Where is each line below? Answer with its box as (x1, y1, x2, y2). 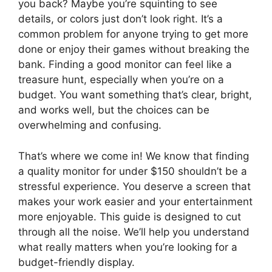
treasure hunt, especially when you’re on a (18, 73, 224, 86)
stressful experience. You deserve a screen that (18, 180, 251, 192)
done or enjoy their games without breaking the (18, 43, 250, 56)
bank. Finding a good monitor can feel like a (18, 58, 232, 71)
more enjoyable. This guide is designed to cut (18, 210, 241, 223)
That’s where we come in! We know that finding (18, 149, 249, 162)
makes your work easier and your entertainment (18, 195, 253, 208)
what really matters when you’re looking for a (18, 240, 237, 253)
